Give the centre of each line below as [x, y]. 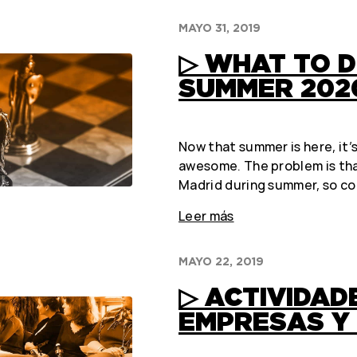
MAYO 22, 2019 [221, 262]
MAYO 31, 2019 [219, 28]
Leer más [206, 216]
